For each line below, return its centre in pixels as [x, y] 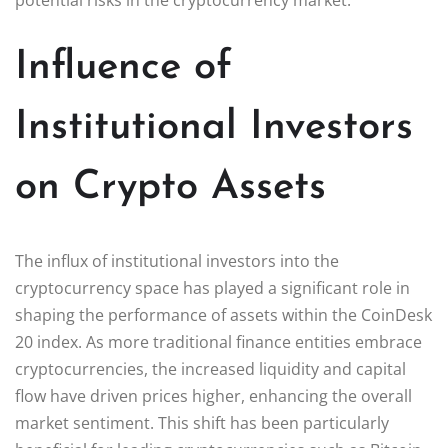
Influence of [123, 67]
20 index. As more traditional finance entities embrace [218, 341]
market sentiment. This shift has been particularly [202, 422]
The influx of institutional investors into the [177, 260]
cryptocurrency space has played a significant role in [212, 287]
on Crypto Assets [170, 187]
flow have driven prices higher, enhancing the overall [213, 395]
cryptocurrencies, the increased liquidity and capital [210, 368]
